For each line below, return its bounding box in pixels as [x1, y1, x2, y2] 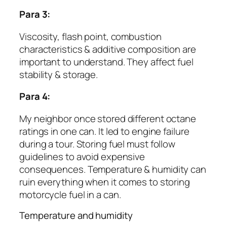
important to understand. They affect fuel [19, 55, 194, 68]
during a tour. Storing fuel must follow [19, 137, 176, 150]
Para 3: [19, 8, 51, 21]
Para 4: [19, 90, 51, 103]
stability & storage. [19, 67, 98, 81]
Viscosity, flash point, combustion [19, 29, 162, 43]
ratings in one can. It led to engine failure [19, 124, 190, 138]
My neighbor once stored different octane [19, 111, 196, 125]
